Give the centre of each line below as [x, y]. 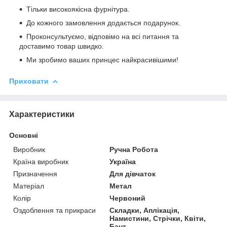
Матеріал [29, 186]
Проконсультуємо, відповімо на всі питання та [103, 36]
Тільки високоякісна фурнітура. [78, 9]
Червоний [128, 198]
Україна [123, 161]
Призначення [35, 174]
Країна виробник [41, 161]
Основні [24, 135]
